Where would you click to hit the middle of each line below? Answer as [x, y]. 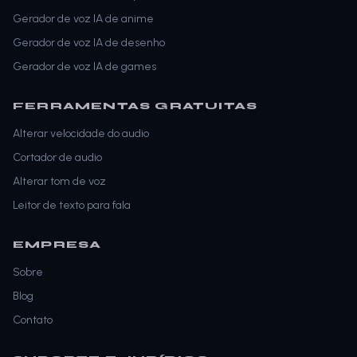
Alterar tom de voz [59, 182]
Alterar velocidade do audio [81, 134]
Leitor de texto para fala [72, 206]
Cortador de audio [57, 158]
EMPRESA [57, 245]
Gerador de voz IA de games [84, 67]
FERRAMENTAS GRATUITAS [135, 106]
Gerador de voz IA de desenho [89, 43]
